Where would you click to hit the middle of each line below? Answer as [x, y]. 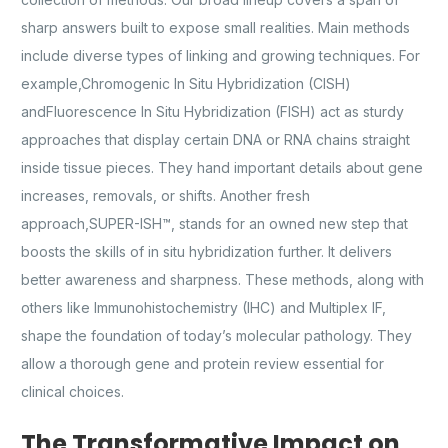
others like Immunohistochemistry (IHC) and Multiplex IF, [203, 307]
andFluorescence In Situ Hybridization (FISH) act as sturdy [212, 111]
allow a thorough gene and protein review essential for [202, 363]
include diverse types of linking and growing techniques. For [220, 55]
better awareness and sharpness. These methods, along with [222, 279]
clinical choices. [72, 391]
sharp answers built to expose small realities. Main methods [215, 27]
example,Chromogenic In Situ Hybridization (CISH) [186, 83]
